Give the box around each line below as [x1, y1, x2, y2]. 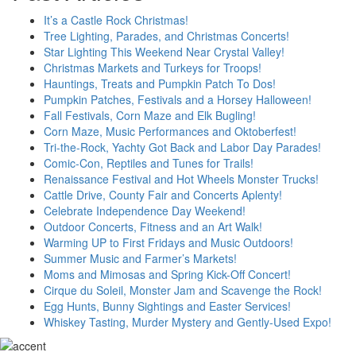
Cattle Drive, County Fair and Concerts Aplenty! [44, 186, 282, 203]
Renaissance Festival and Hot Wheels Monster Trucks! [44, 170, 319, 187]
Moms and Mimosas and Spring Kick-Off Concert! [44, 265, 291, 282]
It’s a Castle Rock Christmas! [44, 11, 188, 28]
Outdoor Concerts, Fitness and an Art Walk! [44, 218, 262, 234]
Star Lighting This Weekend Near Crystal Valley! [44, 43, 284, 60]
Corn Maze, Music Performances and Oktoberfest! [44, 122, 296, 139]
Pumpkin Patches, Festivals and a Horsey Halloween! [44, 91, 311, 107]
